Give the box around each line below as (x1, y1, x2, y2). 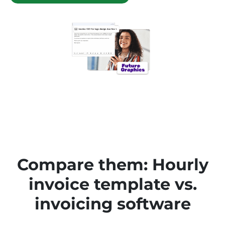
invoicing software (34, 194, 191, 214)
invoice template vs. (28, 174, 197, 194)
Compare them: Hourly (17, 155, 208, 175)
